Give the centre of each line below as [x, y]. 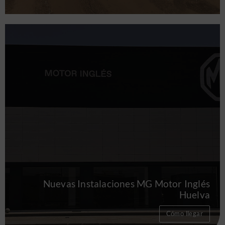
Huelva [194, 195]
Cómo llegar [184, 214]
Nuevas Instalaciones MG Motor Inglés [126, 184]
